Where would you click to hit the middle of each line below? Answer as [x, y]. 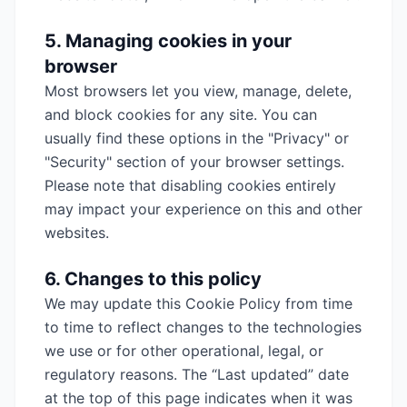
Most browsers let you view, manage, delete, [198, 91]
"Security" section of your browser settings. [194, 162]
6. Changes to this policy [153, 279]
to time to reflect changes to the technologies [203, 327]
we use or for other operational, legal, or [184, 351]
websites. [77, 233]
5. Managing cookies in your [168, 41]
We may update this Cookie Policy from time [199, 303]
